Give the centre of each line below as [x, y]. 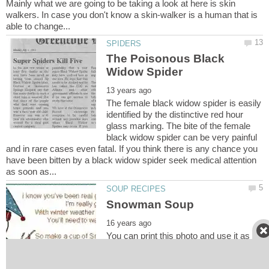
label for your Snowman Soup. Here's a [183, 247]
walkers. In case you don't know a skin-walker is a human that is [132, 15]
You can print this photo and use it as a [182, 235]
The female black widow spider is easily [184, 103]
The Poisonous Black [166, 59]
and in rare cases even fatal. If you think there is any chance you [132, 149]
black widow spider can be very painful [182, 138]
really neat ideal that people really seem [183, 258]
